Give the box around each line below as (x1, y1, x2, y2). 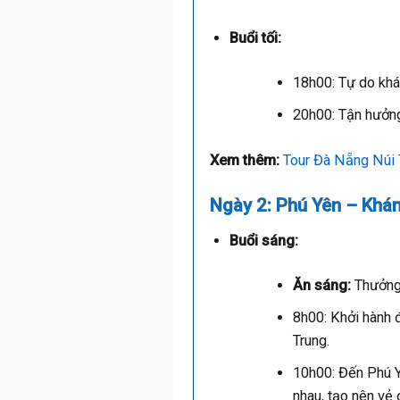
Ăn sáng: (292, 277, 351, 295)
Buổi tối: (229, 29, 281, 46)
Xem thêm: (210, 151, 284, 169)
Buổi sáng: (229, 231, 298, 249)
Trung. (292, 332, 330, 350)
